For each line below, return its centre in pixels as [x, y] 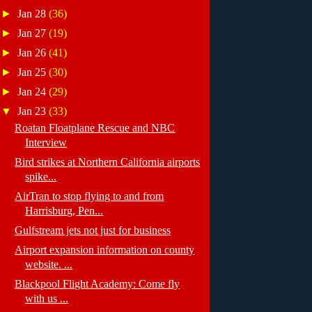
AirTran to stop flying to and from [89, 196]
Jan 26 [33, 52]
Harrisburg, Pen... [64, 211]
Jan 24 [33, 91]
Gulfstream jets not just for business [93, 231]
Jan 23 [33, 111]
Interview [46, 143]
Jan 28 [33, 14]
